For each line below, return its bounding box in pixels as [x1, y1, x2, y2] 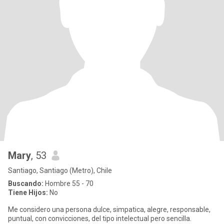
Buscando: [8, 179, 43, 187]
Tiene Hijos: [8, 188, 48, 196]
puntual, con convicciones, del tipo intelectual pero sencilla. [8, 214, 191, 222]
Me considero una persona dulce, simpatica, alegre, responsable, [8, 205, 210, 213]
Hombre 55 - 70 [43, 179, 93, 187]
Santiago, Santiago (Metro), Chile [8, 166, 112, 174]
